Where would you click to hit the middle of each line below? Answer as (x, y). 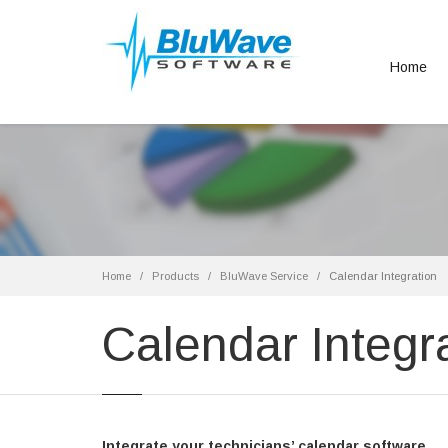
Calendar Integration (383, 276)
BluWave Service (264, 276)
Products (175, 276)
